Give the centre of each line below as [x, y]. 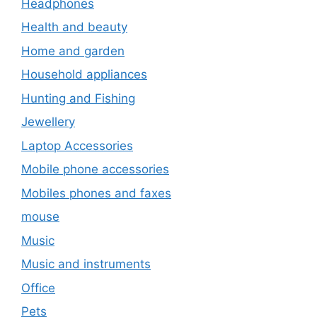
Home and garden [73, 51]
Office [38, 288]
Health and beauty [74, 27]
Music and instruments [86, 264]
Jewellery [48, 122]
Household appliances [84, 75]
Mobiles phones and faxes [96, 193]
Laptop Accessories [77, 145]
